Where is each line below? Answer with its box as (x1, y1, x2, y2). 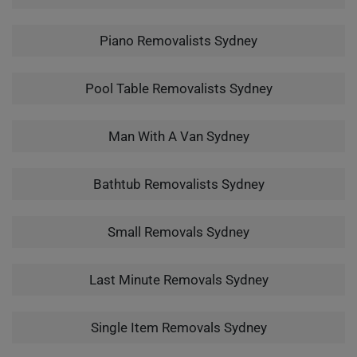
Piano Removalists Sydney (100, 33, 257, 49)
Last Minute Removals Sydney (88, 272, 269, 288)
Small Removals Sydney (108, 224, 249, 240)
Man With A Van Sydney (108, 128, 249, 144)
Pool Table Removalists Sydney (84, 80, 273, 96)
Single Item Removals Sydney (90, 320, 267, 335)
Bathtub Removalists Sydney (92, 176, 265, 192)
